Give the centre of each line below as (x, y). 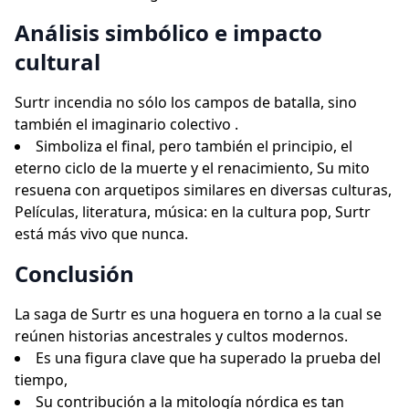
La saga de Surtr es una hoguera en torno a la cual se (198, 314)
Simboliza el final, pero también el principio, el (194, 146)
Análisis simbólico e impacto (168, 32)
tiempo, (41, 380)
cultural (58, 62)
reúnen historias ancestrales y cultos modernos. (181, 336)
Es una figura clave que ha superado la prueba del (208, 358)
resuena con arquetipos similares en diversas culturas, (203, 190)
